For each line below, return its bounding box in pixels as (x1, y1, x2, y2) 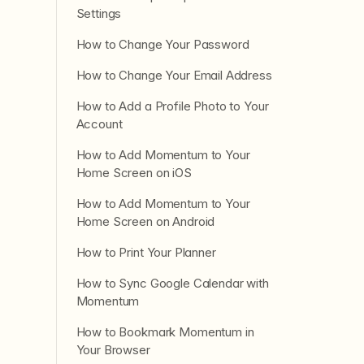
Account (76, 116, 123, 132)
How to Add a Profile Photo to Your (76, 98, 269, 114)
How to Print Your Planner (76, 245, 216, 260)
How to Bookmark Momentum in (76, 324, 254, 340)
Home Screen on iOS (76, 165, 192, 180)
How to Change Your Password (76, 37, 249, 52)
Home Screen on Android (76, 214, 215, 229)
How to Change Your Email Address (76, 67, 272, 83)
